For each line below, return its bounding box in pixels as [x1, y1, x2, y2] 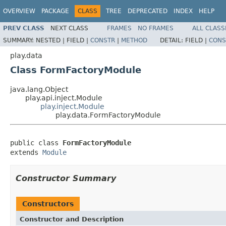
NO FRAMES [138, 24, 174, 32]
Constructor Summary [16, 173, 116, 183]
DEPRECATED [128, 8, 167, 15]
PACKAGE [41, 8, 69, 15]
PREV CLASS [3, 24, 44, 32]
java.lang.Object [10, 85, 68, 93]
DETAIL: [160, 36, 185, 44]
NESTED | [36, 36, 67, 44]
